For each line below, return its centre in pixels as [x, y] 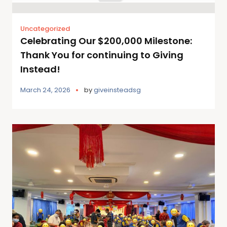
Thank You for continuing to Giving [102, 55]
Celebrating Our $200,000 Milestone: [106, 41]
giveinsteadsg [117, 90]
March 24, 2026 [45, 90]
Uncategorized [45, 28]
